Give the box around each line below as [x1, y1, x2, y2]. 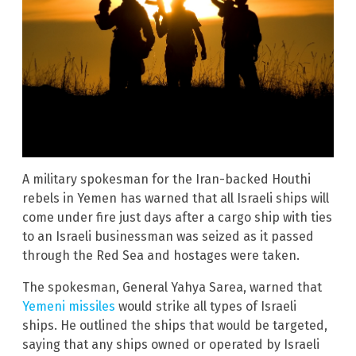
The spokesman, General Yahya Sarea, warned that [22, 280, 322, 296]
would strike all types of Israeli [115, 299, 296, 315]
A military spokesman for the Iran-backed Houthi [22, 172, 311, 188]
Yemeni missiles [22, 299, 115, 315]
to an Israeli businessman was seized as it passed [22, 229, 314, 245]
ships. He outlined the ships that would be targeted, [22, 318, 327, 334]
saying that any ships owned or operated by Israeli [22, 337, 319, 353]
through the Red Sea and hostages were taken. [22, 248, 300, 264]
